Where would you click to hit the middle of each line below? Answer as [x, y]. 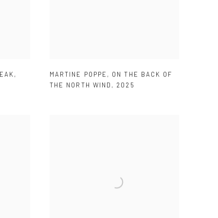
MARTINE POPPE [79, 75]
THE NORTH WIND [81, 85]
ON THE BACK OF [142, 75]
